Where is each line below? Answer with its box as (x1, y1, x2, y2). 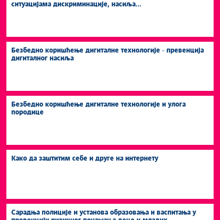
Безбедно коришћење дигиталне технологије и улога (11, 101, 186, 108)
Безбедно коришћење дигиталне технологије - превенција (11, 47, 204, 54)
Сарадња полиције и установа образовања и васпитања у (11, 209, 196, 216)
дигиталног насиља (11, 55, 74, 62)
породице (11, 109, 44, 116)
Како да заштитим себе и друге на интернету (11, 155, 158, 162)
